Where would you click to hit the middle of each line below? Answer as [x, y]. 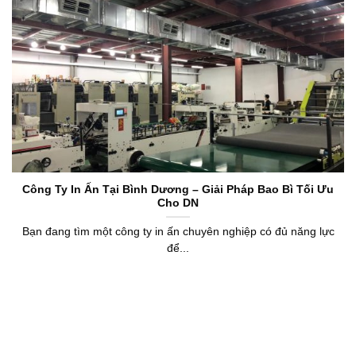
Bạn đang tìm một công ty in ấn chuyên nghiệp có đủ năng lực [178, 231]
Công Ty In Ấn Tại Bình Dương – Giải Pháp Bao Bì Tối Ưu [178, 189]
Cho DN [178, 203]
